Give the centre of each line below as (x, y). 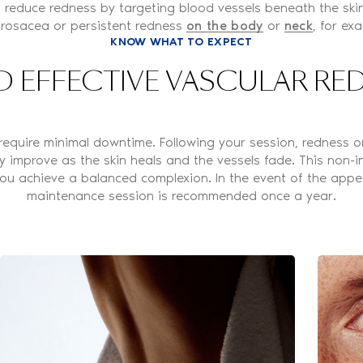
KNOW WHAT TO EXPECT (181, 41)
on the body (225, 25)
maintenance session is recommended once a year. (181, 195)
